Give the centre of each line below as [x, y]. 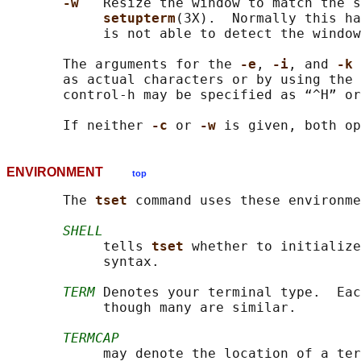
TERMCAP [91, 338]
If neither [79, 126]
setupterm [139, 19]
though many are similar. [151, 308]
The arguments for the [123, 64]
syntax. [83, 262]
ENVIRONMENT [69, 172]
